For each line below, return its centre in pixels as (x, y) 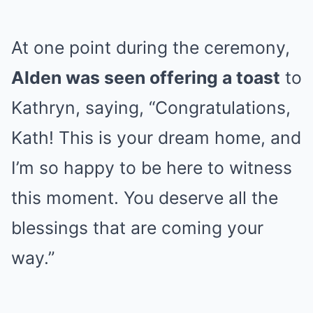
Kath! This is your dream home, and (156, 137)
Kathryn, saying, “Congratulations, (151, 107)
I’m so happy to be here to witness (152, 167)
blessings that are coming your (137, 227)
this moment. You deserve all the (145, 197)
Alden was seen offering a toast (146, 77)
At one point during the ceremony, (151, 47)
